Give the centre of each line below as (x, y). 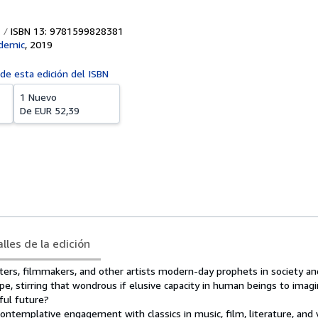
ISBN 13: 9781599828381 (65, 31)
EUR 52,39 (57, 110)
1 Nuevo (38, 97)
